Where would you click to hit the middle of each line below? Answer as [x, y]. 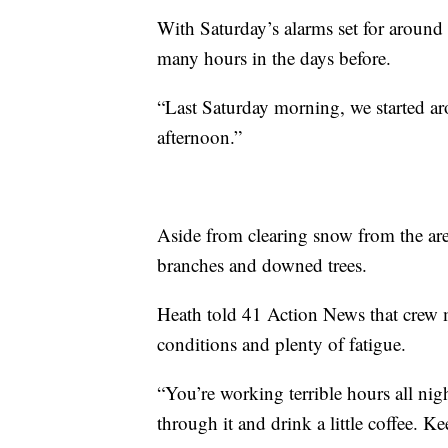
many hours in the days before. [274, 58]
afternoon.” [199, 137]
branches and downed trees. [262, 265]
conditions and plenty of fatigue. [281, 344]
